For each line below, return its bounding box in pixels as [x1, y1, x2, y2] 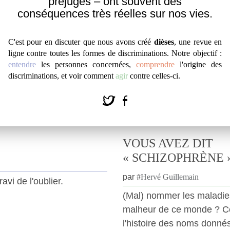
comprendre [136, 60, 175, 69]
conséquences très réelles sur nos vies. [17, 7, 213, 21]
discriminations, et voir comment [8, 71, 116, 81]
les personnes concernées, [36, 60, 136, 69]
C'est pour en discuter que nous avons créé [8, 37, 154, 47]
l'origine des [174, 60, 222, 69]
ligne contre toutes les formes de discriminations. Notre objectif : [8, 49, 222, 58]
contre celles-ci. [128, 71, 180, 81]
